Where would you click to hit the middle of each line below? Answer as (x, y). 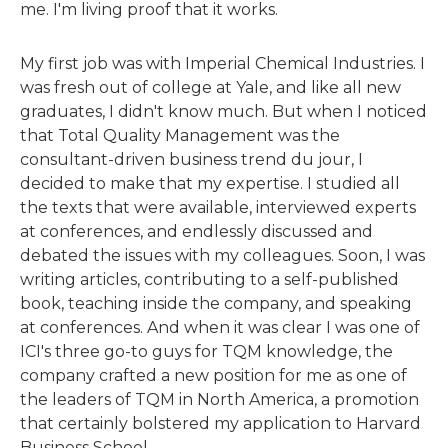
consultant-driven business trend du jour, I (191, 159)
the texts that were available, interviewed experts (218, 207)
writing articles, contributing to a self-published (209, 279)
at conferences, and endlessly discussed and (196, 231)
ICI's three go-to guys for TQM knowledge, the (206, 351)
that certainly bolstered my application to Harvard (220, 423)
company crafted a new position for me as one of (213, 375)
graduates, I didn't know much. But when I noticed (223, 111)
